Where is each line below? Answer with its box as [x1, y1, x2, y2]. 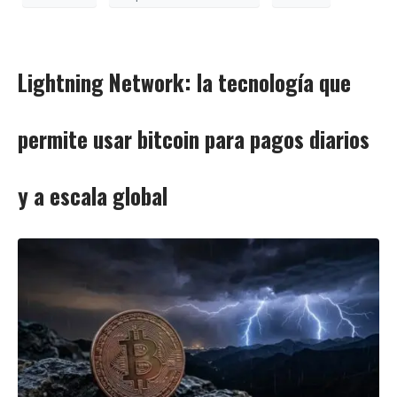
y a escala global [18, 178, 167, 212]
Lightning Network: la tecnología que [18, 65, 351, 98]
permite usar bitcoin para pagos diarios [18, 121, 370, 155]
